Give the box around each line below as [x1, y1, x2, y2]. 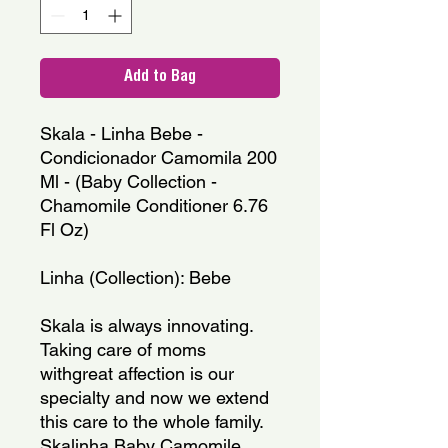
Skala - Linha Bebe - [40, 122, 203, 144]
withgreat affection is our [40, 362, 234, 384]
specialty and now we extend [40, 386, 269, 408]
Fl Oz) [40, 218, 89, 240]
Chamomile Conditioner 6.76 [40, 194, 268, 216]
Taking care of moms [40, 338, 206, 360]
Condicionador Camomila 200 [40, 146, 277, 168]
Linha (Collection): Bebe [40, 266, 231, 288]
